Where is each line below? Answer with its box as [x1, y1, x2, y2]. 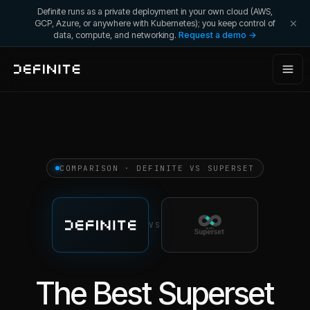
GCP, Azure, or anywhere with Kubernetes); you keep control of [35, 18, 275, 28]
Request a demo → [179, 30, 257, 40]
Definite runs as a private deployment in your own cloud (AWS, [37, 6, 273, 17]
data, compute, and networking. [53, 30, 176, 40]
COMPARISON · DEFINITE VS [60, 163, 208, 173]
